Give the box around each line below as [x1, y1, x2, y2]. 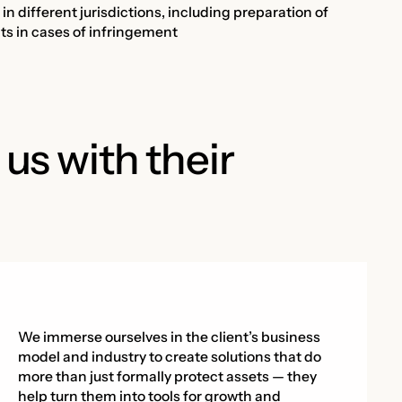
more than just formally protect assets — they [17, 368, 317, 386]
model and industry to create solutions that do [17, 348, 321, 366]
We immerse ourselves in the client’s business [17, 328, 320, 346]
